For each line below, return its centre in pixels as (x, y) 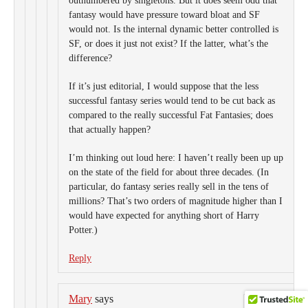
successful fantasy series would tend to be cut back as (172, 101)
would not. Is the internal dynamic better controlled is (174, 29)
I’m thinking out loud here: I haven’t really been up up (176, 158)
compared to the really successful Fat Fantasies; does (171, 115)
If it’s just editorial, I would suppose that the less (164, 86)
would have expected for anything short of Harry (164, 216)
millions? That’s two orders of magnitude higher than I (176, 201)
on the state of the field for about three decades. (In (169, 172)
